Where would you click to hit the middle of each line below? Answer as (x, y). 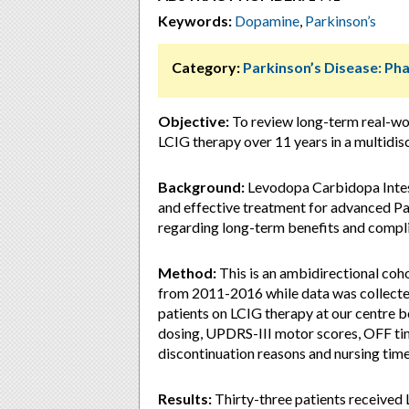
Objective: (194, 121)
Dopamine (267, 21)
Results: (185, 399)
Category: (206, 67)
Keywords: (195, 21)
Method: (187, 273)
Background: (201, 187)
